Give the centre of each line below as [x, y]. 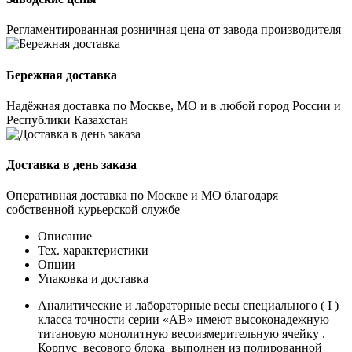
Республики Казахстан [67, 119]
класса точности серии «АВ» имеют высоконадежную [183, 320]
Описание [65, 236]
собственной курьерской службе [93, 210]
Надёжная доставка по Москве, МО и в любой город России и [174, 105]
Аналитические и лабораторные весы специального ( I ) [188, 306]
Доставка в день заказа [71, 165]
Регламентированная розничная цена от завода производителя [174, 30]
